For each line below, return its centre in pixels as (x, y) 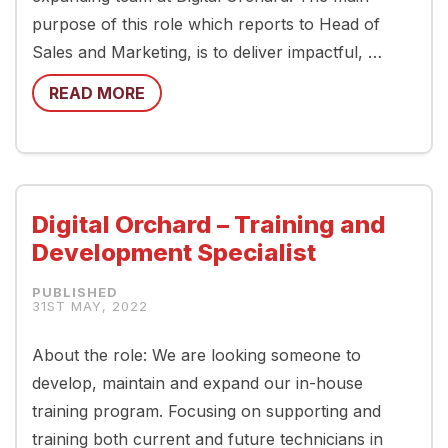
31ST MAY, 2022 (90, 306)
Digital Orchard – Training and (209, 224)
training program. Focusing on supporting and (206, 411)
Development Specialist (174, 252)
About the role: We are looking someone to (196, 355)
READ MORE (97, 93)
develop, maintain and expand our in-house (197, 383)
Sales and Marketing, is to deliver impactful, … (207, 52)
